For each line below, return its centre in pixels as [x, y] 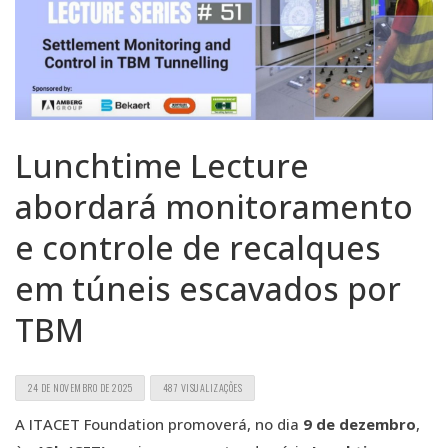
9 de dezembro [359, 424]
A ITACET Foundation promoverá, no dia [159, 424]
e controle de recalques [198, 247]
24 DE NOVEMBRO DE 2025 [80, 387]
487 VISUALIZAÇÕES [202, 387]
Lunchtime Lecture [162, 165]
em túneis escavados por [208, 288]
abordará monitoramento [214, 206]
